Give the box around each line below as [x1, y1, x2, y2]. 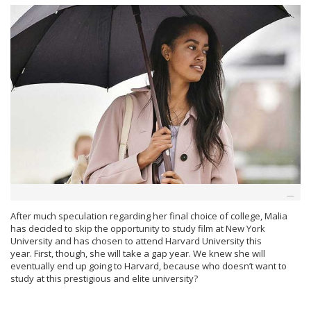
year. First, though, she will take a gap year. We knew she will [10, 247, 265, 260]
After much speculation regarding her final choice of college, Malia [10, 210, 287, 222]
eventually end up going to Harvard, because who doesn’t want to [10, 260, 287, 272]
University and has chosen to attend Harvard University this [10, 235, 262, 247]
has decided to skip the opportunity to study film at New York [10, 222, 265, 235]
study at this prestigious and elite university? [10, 272, 198, 285]
